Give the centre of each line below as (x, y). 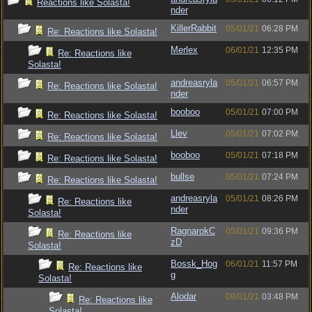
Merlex (184, 50)
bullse (182, 177)
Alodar (184, 296)
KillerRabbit (194, 28)
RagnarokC (193, 231)
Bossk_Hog (194, 264)
